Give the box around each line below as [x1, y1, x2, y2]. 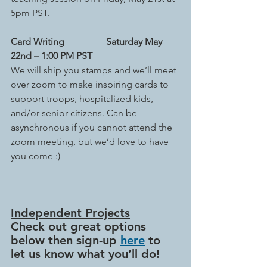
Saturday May [106, 36, 164, 47]
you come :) [11, 150, 60, 162]
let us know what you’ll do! [11, 247, 160, 261]
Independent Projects [11, 206, 130, 220]
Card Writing [11, 36, 64, 47]
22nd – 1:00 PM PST [11, 50, 92, 61]
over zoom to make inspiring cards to [11, 79, 171, 90]
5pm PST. [11, 7, 49, 18]
